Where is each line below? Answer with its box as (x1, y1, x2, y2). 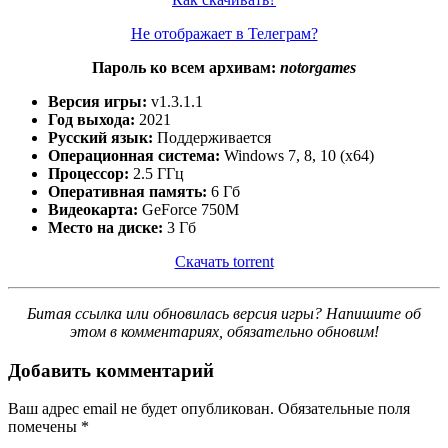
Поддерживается (153, 128, 271, 146)
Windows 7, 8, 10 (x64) (220, 146, 374, 164)
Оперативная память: (48, 182, 207, 200)
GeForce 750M (138, 200, 239, 218)
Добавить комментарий (8, 359, 214, 381)
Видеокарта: (48, 200, 138, 218)
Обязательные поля (278, 400, 410, 418)
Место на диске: (48, 218, 163, 236)
